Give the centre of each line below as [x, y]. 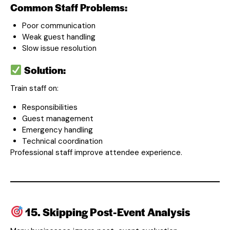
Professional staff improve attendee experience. [96, 152]
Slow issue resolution [59, 48]
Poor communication [59, 25]
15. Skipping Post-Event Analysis [107, 212]
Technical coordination [62, 141]
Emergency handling [57, 130]
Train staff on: [34, 88]
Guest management [57, 118]
